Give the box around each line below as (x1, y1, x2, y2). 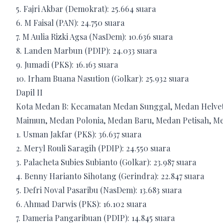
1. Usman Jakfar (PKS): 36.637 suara (16, 128, 141, 139)
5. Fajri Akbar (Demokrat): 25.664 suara (16, 3, 156, 14)
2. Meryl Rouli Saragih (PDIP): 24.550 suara (16, 142, 170, 153)
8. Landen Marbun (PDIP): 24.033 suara (16, 45, 157, 56)
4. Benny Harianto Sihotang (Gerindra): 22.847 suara (16, 170, 204, 181)
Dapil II (16, 87, 43, 98)
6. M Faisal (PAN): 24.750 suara (16, 17, 124, 28)
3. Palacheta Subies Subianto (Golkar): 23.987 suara (16, 156, 196, 167)
